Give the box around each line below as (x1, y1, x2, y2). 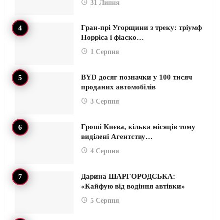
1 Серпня (90, 48, 119, 56)
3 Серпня (90, 98, 119, 106)
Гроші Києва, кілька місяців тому (81, 123, 195, 131)
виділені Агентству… (81, 133, 153, 141)
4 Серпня (90, 147, 119, 155)
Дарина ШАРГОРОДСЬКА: (81, 172, 175, 180)
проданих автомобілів (81, 83, 156, 91)
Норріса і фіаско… (81, 33, 144, 42)
